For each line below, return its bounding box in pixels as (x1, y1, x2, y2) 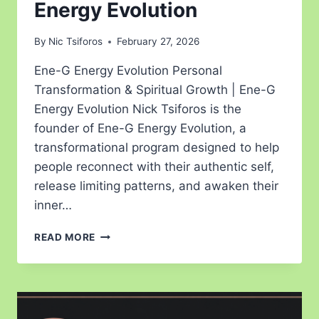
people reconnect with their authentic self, (34, 159, 274, 174)
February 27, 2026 (117, 36, 200, 48)
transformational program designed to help (34, 140, 279, 155)
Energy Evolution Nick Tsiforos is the (34, 102, 241, 117)
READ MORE (34, 231, 96, 244)
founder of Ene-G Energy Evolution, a (34, 121, 246, 136)
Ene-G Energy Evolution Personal (34, 63, 222, 78)
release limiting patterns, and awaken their (34, 179, 278, 194)
